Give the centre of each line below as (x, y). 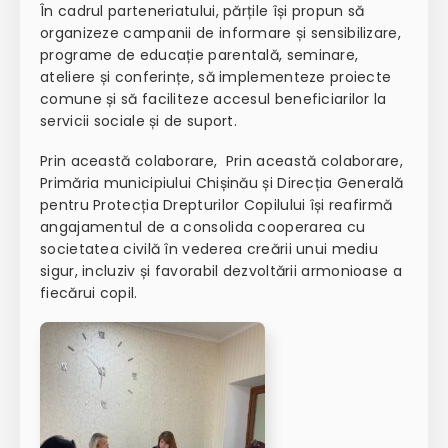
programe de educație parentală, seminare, (199, 55)
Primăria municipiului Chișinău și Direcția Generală (222, 183)
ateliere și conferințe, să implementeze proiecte (216, 77)
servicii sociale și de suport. (139, 121)
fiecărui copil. (89, 293)
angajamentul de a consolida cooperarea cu (203, 227)
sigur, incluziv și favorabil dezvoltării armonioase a (221, 271)
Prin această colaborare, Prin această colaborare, (221, 161)
